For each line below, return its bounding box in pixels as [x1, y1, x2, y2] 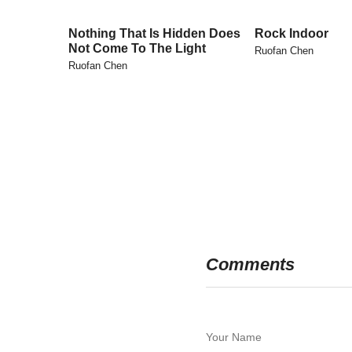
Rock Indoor [255, 27, 328, 40]
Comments [206, 255, 295, 274]
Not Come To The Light [68, 42, 206, 55]
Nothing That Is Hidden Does [68, 27, 240, 40]
